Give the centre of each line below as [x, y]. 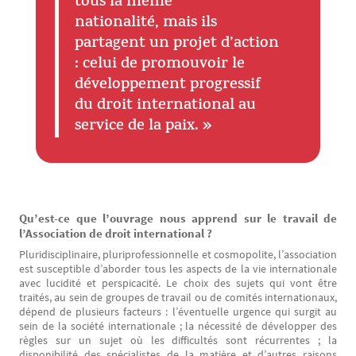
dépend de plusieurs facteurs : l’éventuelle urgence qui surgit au [178, 311]
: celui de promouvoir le [159, 65]
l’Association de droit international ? [116, 233]
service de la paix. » [143, 127]
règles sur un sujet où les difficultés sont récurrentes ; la [178, 340]
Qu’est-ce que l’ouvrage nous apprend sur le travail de [178, 218]
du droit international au [165, 106]
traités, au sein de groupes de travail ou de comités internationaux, [178, 297]
